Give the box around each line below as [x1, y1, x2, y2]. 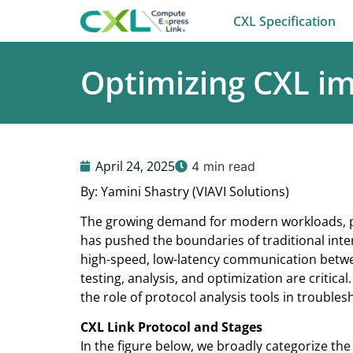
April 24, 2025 [95, 158, 175, 175]
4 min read [188, 158, 255, 174]
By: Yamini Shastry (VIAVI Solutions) [80, 182, 289, 200]
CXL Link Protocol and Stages [80, 318, 262, 336]
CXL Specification [233, 12, 336, 30]
